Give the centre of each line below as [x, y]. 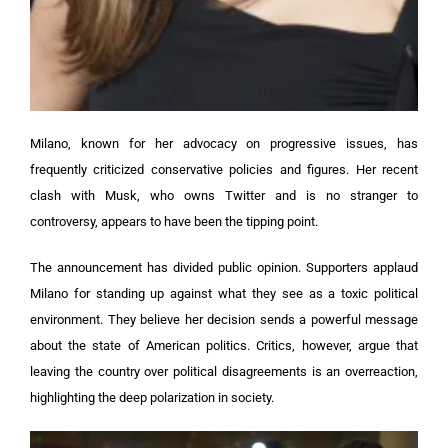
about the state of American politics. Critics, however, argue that [224, 345]
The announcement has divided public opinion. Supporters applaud [224, 267]
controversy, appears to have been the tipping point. [174, 221]
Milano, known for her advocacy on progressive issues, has [224, 143]
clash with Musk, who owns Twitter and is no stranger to [224, 195]
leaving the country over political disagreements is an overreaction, [224, 371]
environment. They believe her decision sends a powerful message [224, 319]
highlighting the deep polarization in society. [152, 397]
